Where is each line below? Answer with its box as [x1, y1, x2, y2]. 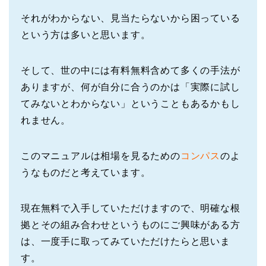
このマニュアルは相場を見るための [21, 150, 180, 161]
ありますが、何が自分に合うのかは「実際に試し [21, 81, 240, 92]
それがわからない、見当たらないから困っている [21, 12, 240, 23]
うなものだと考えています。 [21, 167, 151, 178]
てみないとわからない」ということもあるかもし [21, 98, 240, 109]
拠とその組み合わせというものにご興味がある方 [21, 219, 240, 230]
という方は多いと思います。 [21, 29, 151, 40]
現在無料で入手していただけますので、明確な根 [21, 202, 240, 213]
